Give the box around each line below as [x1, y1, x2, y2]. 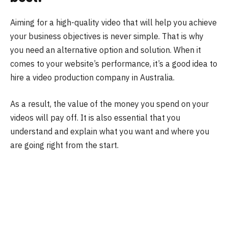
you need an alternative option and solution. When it [10, 45, 201, 55]
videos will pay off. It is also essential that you [10, 112, 180, 123]
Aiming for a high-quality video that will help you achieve [10, 17, 217, 28]
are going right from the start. [10, 139, 119, 150]
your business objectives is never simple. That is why [10, 31, 204, 42]
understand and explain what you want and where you [10, 126, 209, 136]
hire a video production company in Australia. [10, 72, 175, 83]
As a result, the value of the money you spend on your [10, 98, 209, 109]
